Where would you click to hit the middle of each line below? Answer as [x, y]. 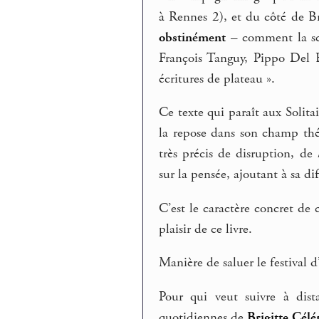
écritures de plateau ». [217, 79]
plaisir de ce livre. [206, 229]
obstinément [193, 37]
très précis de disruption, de [238, 154]
